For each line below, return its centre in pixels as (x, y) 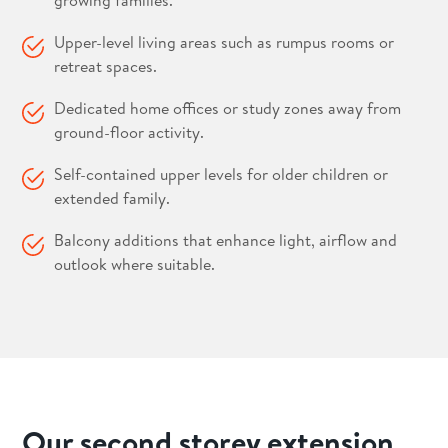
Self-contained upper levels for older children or (221, 174)
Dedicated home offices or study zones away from (228, 108)
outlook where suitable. (135, 264)
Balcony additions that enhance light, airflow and (226, 240)
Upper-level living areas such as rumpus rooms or (224, 42)
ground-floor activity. (129, 132)
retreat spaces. (106, 66)
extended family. (112, 198)
